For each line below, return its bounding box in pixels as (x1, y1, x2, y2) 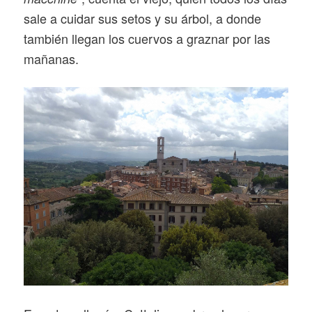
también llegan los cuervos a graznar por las (23, 29, 270, 48)
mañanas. (23, 49, 79, 68)
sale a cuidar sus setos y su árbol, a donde (23, 9, 261, 28)
